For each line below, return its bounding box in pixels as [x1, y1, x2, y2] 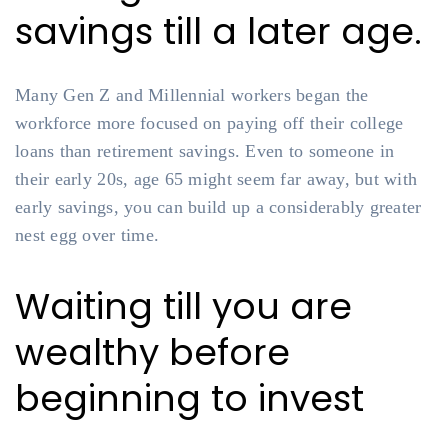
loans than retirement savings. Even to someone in [15, 141, 395, 161]
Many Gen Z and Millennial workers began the [15, 85, 369, 105]
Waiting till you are [15, 281, 352, 332]
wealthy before [15, 327, 290, 378]
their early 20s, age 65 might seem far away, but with [15, 169, 418, 189]
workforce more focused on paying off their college [15, 113, 404, 133]
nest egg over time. [15, 225, 160, 245]
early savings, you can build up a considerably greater [15, 197, 422, 217]
